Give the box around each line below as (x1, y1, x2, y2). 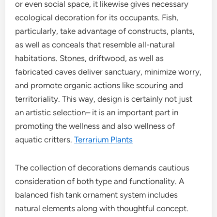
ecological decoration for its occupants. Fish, (15, 13, 179, 22)
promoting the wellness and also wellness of (15, 121, 175, 131)
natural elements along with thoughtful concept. (15, 203, 189, 213)
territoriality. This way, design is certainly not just (15, 94, 193, 104)
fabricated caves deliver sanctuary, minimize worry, (15, 67, 202, 77)
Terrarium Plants (74, 135, 133, 144)
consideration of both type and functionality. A (15, 176, 185, 186)
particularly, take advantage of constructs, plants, (15, 26, 195, 36)
